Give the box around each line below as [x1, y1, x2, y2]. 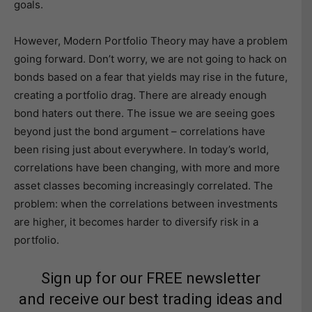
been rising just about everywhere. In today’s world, [14, 143, 269, 156]
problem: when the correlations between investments [14, 197, 278, 210]
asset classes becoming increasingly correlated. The [14, 179, 273, 192]
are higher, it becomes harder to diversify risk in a [14, 215, 258, 228]
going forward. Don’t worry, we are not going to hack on [14, 52, 287, 65]
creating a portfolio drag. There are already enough [14, 88, 267, 102]
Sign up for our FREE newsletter [41, 270, 260, 287]
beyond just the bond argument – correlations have [14, 125, 265, 138]
